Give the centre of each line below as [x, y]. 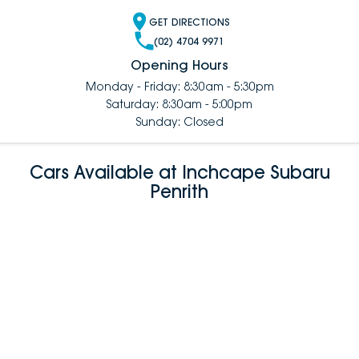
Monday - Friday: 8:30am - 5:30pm [179, 87]
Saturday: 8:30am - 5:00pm [179, 104]
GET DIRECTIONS [189, 22]
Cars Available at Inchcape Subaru [179, 173]
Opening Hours [179, 65]
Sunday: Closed [179, 122]
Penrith [179, 192]
